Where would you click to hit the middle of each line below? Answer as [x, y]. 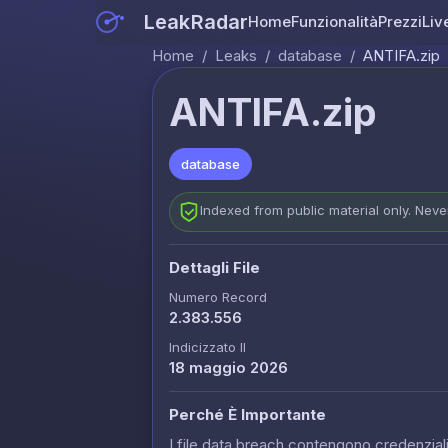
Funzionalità [335, 21]
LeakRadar [196, 21]
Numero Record [218, 296]
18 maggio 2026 [228, 367]
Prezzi [400, 21]
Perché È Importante [247, 414]
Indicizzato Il [207, 346]
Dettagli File [214, 267]
